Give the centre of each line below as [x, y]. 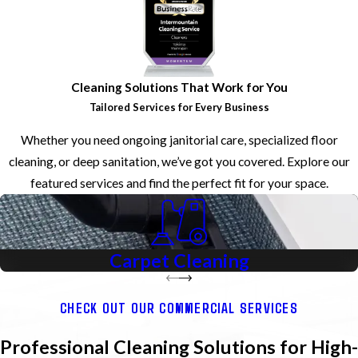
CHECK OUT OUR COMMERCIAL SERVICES [179, 308]
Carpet [139, 261]
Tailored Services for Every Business [179, 107]
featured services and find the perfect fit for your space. [179, 183]
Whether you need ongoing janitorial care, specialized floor [179, 139]
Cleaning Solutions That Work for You [179, 88]
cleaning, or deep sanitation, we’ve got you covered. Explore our [179, 161]
